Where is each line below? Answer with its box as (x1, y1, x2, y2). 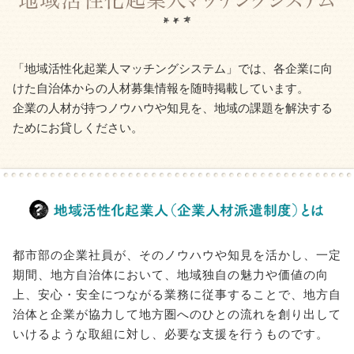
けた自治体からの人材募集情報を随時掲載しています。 (13, 81, 309, 96)
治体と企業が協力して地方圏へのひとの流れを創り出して (13, 307, 341, 321)
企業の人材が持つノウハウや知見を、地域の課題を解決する (13, 101, 333, 115)
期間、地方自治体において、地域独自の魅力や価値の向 (13, 267, 329, 281)
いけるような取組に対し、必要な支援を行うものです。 (13, 326, 329, 341)
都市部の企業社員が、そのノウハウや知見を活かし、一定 (13, 247, 341, 262)
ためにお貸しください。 (13, 121, 143, 135)
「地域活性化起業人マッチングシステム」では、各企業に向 (13, 62, 333, 76)
